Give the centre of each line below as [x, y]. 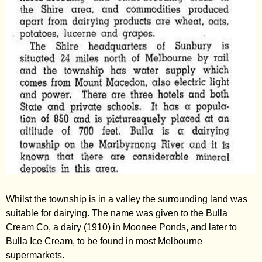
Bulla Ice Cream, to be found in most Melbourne [104, 241]
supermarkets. [35, 255]
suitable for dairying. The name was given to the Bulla [117, 213]
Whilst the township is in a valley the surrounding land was [127, 199]
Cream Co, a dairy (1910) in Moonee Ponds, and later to [121, 227]
